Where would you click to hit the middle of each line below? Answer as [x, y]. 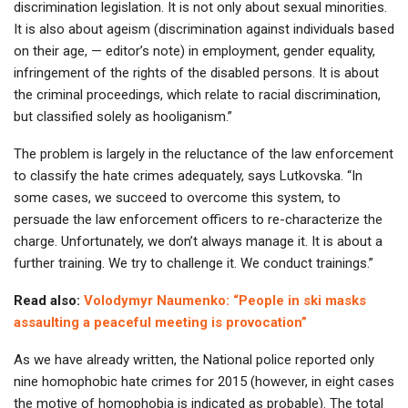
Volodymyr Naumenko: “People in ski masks [225, 301]
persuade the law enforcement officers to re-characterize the [198, 220]
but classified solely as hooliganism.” [123, 117]
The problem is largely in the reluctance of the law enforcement [204, 154]
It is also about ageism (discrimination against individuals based [204, 30]
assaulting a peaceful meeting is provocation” [160, 323]
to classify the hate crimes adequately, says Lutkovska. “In [188, 176]
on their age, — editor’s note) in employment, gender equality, [194, 51]
